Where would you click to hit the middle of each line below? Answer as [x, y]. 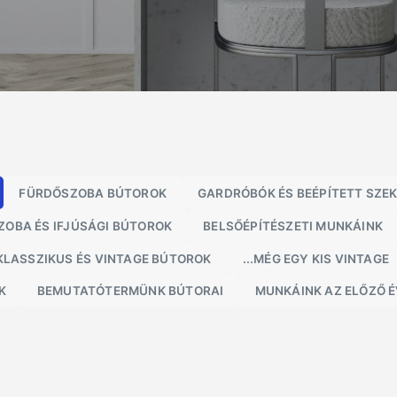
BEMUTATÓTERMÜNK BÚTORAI [130, 291]
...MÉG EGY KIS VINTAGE [316, 258]
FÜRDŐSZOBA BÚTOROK [93, 193]
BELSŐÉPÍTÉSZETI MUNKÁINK [293, 226]
